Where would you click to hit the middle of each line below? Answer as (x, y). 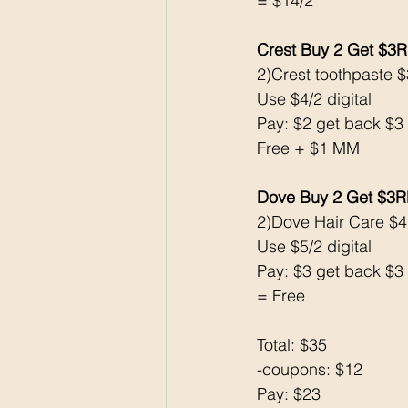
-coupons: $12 (310, 370)
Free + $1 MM (308, 148)
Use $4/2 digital (316, 99)
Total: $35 (292, 345)
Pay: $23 (289, 394)
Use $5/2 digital (314, 247)
